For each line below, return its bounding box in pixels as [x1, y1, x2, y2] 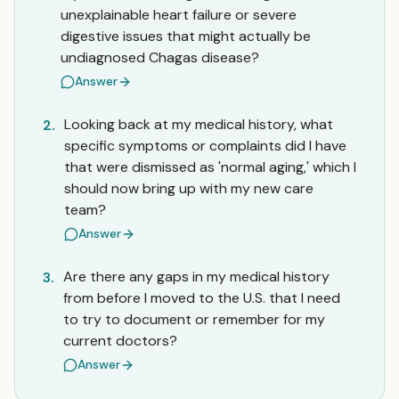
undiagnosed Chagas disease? [61, 48, 259, 67]
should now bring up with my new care [64, 179, 313, 198]
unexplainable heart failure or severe [61, 5, 297, 24]
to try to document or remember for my [63, 310, 325, 329]
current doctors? [63, 331, 177, 350]
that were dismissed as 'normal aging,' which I [64, 158, 356, 176]
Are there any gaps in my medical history [63, 267, 330, 286]
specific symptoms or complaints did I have [64, 136, 346, 155]
